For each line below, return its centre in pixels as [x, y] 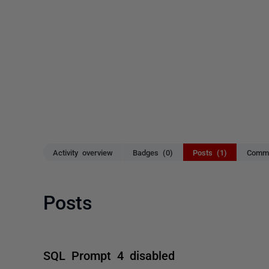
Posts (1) [210, 152]
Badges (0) [153, 152]
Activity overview [83, 152]
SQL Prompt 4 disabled [109, 255]
